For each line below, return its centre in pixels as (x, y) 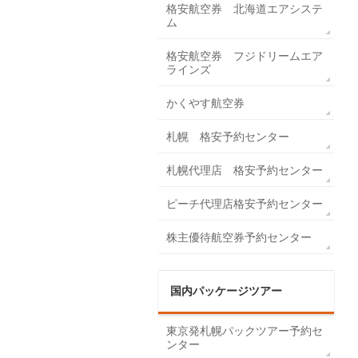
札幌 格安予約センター (228, 137)
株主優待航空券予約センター (239, 237)
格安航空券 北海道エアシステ (245, 9)
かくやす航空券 (205, 103)
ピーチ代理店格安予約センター (245, 204)
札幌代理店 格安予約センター (245, 170)
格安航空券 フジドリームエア (245, 56)
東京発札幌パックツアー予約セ (245, 331)
